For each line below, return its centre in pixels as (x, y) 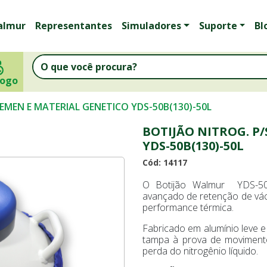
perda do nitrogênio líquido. (203, 251)
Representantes (73, 25)
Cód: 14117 (165, 162)
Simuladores (151, 25)
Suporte (218, 25)
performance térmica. (190, 207)
